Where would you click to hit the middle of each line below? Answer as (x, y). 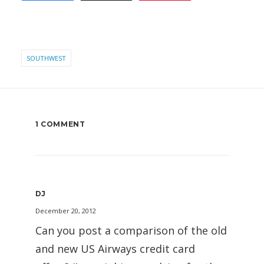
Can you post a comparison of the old (131, 230)
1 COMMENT (60, 124)
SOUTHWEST (46, 58)
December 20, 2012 (66, 210)
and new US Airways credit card (115, 248)
